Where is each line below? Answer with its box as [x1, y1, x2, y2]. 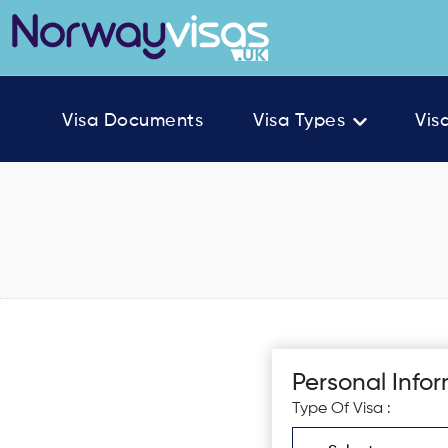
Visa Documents [62, 112, 203, 130]
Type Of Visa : [292, 401, 391, 417]
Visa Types [253, 112, 345, 130]
